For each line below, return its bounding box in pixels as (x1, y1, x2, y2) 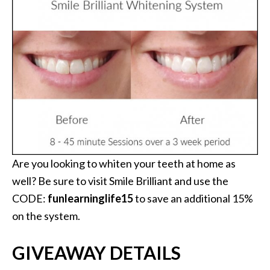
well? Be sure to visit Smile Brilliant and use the (12, 174, 228, 187)
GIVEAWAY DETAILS (12, 242, 181, 263)
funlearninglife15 (48, 192, 133, 205)
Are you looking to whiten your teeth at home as (12, 157, 236, 170)
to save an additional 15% (133, 192, 253, 205)
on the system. (12, 209, 80, 222)
